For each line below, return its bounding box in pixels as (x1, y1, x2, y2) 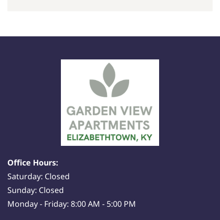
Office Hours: (7, 157, 58, 168)
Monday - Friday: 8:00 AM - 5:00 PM (7, 198, 136, 209)
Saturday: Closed (7, 170, 70, 182)
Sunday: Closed (7, 184, 64, 195)
